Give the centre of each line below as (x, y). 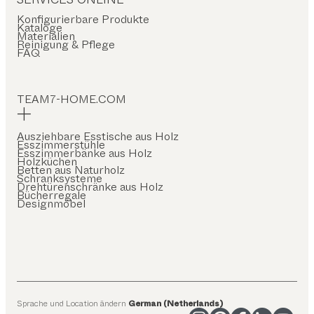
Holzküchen (47, 161)
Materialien (46, 36)
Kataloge (40, 27)
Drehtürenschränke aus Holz (90, 186)
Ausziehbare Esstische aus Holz (98, 136)
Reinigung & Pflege (66, 44)
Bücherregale (52, 195)
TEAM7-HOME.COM (71, 99)
